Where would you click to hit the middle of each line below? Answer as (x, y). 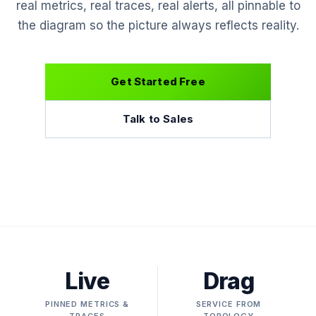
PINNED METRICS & (87, 304)
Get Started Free (158, 81)
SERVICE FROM (229, 304)
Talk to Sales (158, 119)
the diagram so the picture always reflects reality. (158, 25)
